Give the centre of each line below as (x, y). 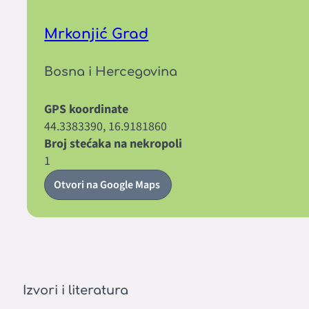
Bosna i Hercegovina (111, 71)
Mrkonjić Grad (97, 34)
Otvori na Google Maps (108, 185)
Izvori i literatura (76, 291)
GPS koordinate (87, 109)
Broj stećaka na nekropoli (113, 143)
